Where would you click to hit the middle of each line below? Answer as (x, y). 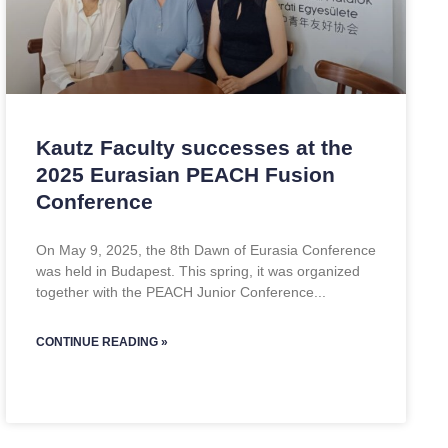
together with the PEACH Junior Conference (175, 292)
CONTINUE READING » (102, 342)
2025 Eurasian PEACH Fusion (185, 174)
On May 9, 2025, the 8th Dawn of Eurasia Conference (206, 250)
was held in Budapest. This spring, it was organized (198, 271)
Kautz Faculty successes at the (194, 147)
